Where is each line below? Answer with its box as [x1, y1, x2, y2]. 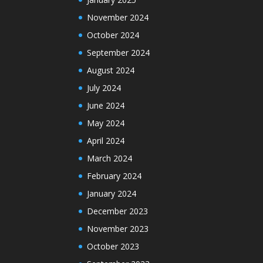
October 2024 [87, 29, 140, 41]
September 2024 [87, 46, 150, 58]
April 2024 [87, 134, 125, 146]
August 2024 [87, 64, 135, 76]
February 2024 [87, 170, 142, 181]
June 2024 [87, 99, 125, 111]
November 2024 [87, 11, 149, 23]
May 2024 [87, 117, 125, 129]
